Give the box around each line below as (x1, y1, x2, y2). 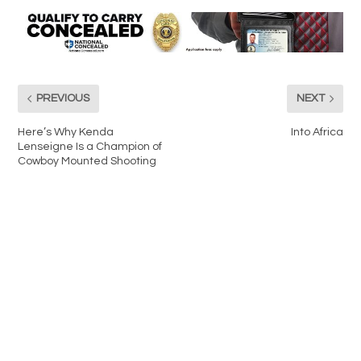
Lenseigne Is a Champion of (18, 140, 163, 152)
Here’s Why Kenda (18, 126, 114, 138)
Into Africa (290, 126, 343, 138)
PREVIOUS (36, 93, 90, 105)
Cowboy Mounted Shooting (18, 155, 157, 167)
